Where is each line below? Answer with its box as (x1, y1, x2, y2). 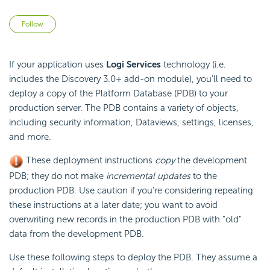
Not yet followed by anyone (56, 16, 169, 28)
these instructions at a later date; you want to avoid (9, 199, 218, 210)
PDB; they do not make (9, 170, 106, 181)
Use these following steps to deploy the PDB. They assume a (9, 251, 257, 263)
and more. (9, 131, 51, 143)
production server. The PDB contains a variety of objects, (9, 102, 239, 114)
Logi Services (106, 59, 161, 71)
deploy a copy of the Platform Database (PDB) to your (9, 88, 228, 99)
